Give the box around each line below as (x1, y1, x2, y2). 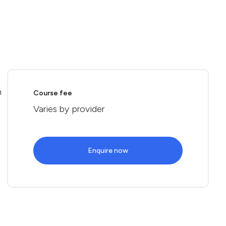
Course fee (33, 89, 72, 97)
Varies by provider (33, 103, 104, 115)
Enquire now (88, 146, 128, 155)
